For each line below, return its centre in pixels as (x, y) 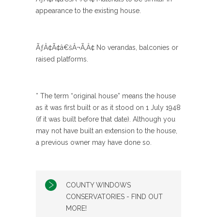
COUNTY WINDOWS (98, 185)
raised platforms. (62, 59)
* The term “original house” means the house (106, 96)
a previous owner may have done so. (94, 142)
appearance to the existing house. (88, 11)
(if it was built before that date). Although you (106, 119)
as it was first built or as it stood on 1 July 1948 (108, 108)
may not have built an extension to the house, (107, 131)
